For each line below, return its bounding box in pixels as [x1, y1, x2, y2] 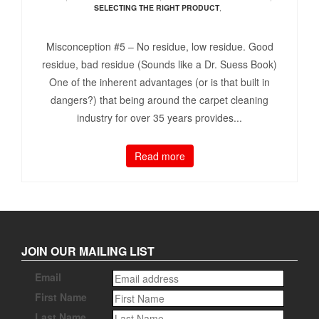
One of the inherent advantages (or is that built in [49, 75, 270, 90]
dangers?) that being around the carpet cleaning [51, 93, 268, 108]
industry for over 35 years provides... [77, 110, 242, 125]
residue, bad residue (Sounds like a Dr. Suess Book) [42, 57, 277, 72]
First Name [35, 290, 88, 305]
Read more [134, 149, 185, 164]
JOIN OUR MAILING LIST [21, 243, 155, 260]
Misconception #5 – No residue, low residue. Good [46, 39, 273, 54]
